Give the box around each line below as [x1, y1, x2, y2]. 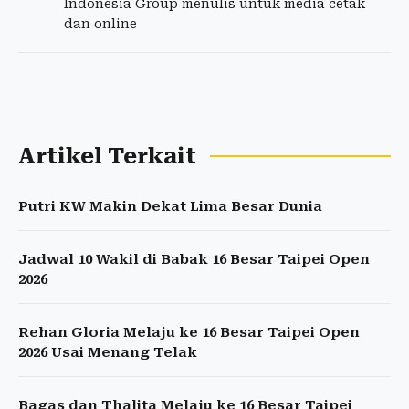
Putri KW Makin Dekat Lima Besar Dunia [18, 198, 322, 215]
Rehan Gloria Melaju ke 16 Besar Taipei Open [18, 324, 360, 341]
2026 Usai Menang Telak [18, 344, 197, 362]
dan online [64, 16, 137, 32]
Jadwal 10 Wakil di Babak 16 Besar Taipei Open [18, 251, 370, 268]
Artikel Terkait [18, 143, 196, 170]
